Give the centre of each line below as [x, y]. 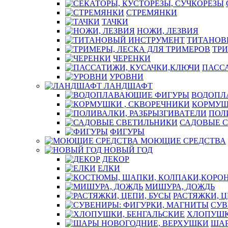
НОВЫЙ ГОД [128, 150]
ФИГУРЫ [127, 132]
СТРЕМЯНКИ [152, 12]
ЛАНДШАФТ [128, 86]
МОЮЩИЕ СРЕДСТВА [183, 141]
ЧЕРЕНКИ [132, 58]
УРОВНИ [126, 77]
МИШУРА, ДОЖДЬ [180, 187]
